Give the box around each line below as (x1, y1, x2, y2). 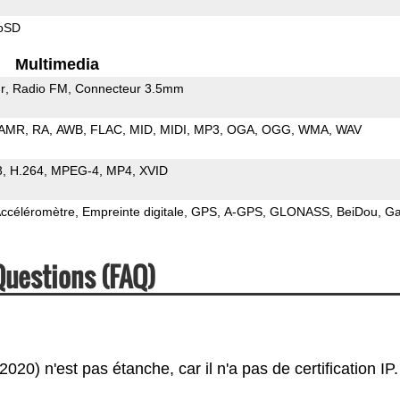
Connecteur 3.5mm (74, 80, 184, 96)
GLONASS (269, 204, 329, 219)
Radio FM (12, 80, 68, 96)
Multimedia (15, 54, 100, 73)
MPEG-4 (50, 162, 99, 178)
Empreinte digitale (81, 204, 184, 219)
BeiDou (336, 204, 378, 219)
